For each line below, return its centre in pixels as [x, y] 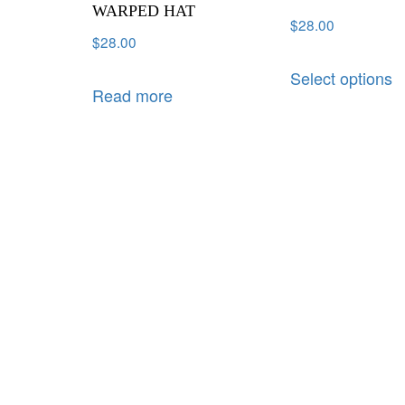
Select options [342, 77]
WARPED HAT [144, 11]
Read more [132, 94]
